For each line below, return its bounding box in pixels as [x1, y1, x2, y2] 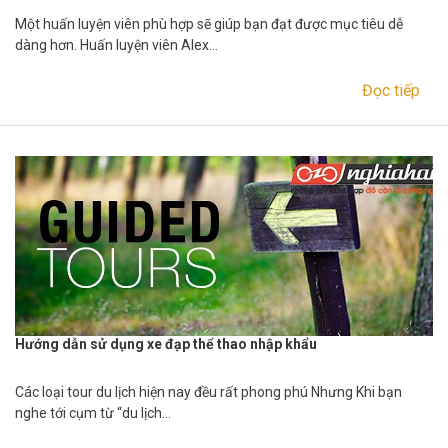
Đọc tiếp [362, 81, 420, 101]
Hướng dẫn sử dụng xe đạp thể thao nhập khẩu [15, 335, 317, 352]
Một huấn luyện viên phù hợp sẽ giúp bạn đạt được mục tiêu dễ [15, 16, 403, 33]
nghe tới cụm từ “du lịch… [15, 404, 171, 421]
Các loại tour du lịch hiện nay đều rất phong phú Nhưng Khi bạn [15, 383, 402, 400]
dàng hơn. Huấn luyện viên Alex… [15, 37, 218, 54]
